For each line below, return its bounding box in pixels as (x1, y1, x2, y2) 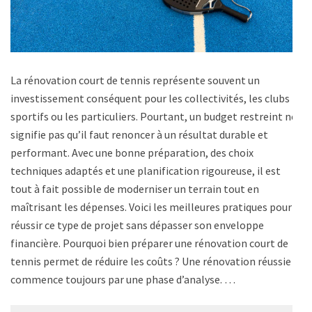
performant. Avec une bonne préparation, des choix (10, 145, 253, 159)
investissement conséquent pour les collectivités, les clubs (10, 91, 290, 105)
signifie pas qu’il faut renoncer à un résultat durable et (10, 127, 268, 141)
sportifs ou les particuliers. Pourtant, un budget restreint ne (10, 109, 297, 123)
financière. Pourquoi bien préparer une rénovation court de (10, 235, 288, 250)
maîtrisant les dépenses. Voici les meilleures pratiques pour (10, 199, 292, 214)
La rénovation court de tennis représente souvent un (10, 72, 260, 87)
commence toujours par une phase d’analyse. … (10, 272, 235, 286)
